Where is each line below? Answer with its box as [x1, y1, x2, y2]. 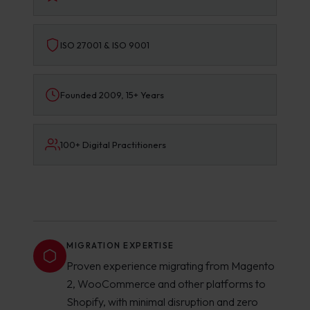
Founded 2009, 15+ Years [60, 89, 164, 100]
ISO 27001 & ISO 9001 [60, 39, 149, 51]
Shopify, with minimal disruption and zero [66, 295, 258, 309]
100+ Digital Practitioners [60, 139, 166, 150]
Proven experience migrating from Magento [66, 259, 275, 273]
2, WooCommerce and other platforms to [66, 277, 266, 291]
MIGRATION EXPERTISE [66, 240, 174, 250]
